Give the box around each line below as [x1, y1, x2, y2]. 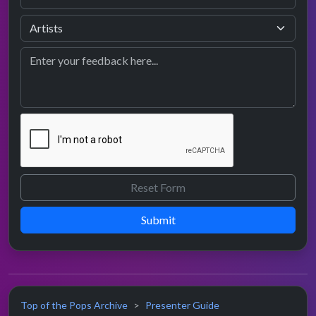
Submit [140, 213, 176, 226]
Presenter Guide [145, 299, 219, 311]
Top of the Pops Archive [20, 299, 128, 311]
